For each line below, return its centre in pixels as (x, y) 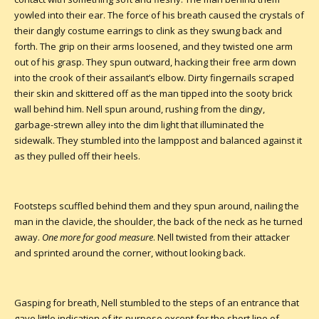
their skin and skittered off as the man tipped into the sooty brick (153, 93)
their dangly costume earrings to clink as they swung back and (148, 30)
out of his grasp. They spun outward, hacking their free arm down (155, 62)
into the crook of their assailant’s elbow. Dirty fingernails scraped (154, 77)
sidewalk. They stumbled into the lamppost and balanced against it (158, 140)
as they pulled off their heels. (77, 156)
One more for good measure (98, 237)
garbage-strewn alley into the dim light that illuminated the (139, 124)
